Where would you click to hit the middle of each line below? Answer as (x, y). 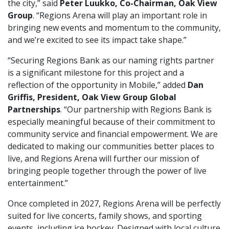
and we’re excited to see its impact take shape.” (97, 40)
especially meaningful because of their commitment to (111, 121)
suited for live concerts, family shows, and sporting (105, 215)
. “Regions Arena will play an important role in (120, 15)
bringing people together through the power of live (107, 170)
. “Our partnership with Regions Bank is (136, 109)
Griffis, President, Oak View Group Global (92, 97)
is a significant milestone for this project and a (96, 72)
